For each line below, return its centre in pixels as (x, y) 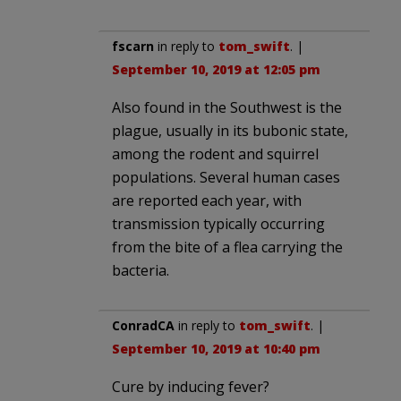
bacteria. (141, 271)
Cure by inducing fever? (191, 387)
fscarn (133, 47)
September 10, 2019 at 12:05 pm (216, 70)
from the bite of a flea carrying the (227, 247)
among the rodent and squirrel (215, 154)
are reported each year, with (207, 201)
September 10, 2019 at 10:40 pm (216, 349)
